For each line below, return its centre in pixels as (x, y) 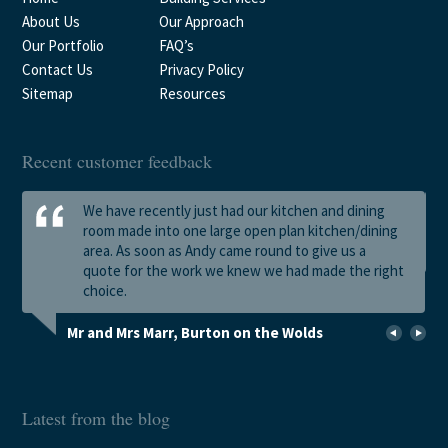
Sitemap (48, 93)
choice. (104, 290)
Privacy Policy (202, 69)
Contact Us (58, 69)
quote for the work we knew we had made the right (243, 270)
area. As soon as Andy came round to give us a (224, 250)
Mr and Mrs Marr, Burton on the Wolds (195, 332)
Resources (193, 93)
